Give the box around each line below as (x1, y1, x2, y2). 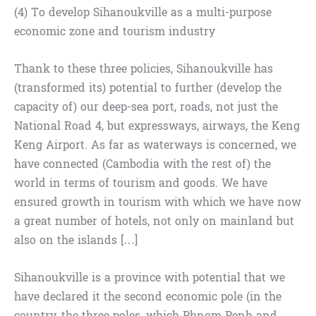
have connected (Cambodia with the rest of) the (14, 154, 271, 175)
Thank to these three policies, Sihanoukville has (14, 59, 273, 80)
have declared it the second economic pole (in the (14, 286, 281, 308)
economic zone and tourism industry (14, 21, 215, 42)
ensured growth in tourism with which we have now (14, 192, 301, 213)
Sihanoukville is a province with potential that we (14, 267, 285, 288)
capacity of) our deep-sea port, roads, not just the (14, 97, 278, 118)
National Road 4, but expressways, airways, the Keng (14, 116, 300, 137)
